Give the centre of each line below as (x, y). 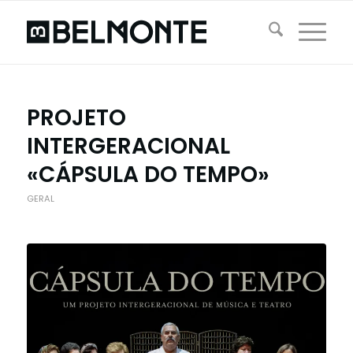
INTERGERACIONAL (128, 146)
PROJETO (76, 118)
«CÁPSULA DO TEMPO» (148, 175)
